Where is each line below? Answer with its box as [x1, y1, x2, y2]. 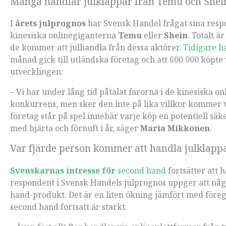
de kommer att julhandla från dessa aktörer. [10, 42, 183, 53]
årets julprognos [13, 18, 86, 29]
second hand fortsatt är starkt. [10, 201, 127, 212]
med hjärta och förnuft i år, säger [10, 123, 140, 134]
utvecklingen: [10, 66, 63, 78]
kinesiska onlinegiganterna [10, 30, 118, 41]
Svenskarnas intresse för [10, 164, 116, 176]
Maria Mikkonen [140, 123, 210, 134]
